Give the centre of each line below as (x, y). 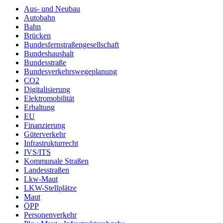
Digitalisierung (47, 90)
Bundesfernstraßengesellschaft (71, 45)
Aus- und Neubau (52, 9)
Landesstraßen (47, 170)
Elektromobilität (49, 99)
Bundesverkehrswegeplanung (70, 72)
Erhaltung (39, 108)
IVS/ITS (37, 152)
